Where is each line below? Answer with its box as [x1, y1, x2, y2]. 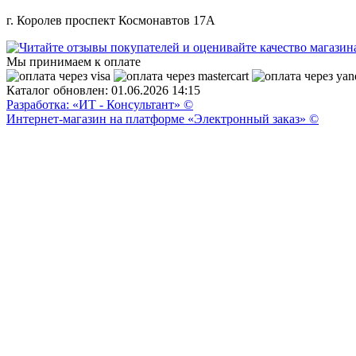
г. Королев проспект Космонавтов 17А [6, 13, 215, 27]
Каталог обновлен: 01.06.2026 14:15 [6, 83, 200, 97]
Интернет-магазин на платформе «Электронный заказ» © [6, 111, 319, 126]
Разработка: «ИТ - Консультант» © [6, 97, 193, 111]
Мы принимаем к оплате [6, 54, 141, 68]
